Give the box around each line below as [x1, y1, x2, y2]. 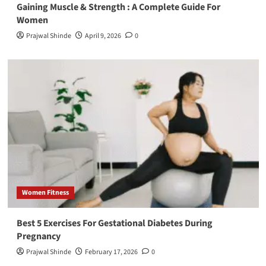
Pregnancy [16, 229, 61, 243]
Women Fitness [21, 187, 69, 198]
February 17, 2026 [84, 246, 138, 257]
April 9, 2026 [84, 30, 121, 41]
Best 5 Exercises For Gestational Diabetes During [16, 216, 213, 230]
